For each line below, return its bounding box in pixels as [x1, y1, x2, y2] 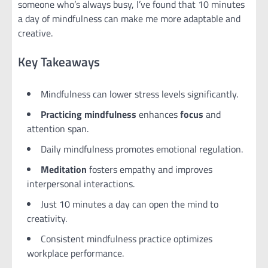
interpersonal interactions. [27, 176, 135, 191]
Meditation [41, 162, 87, 176]
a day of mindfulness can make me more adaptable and [18, 11, 240, 26]
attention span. [27, 121, 89, 136]
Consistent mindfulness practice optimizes [41, 231, 212, 246]
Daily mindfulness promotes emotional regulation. [41, 141, 243, 156]
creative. [18, 26, 53, 40]
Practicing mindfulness [41, 106, 136, 121]
